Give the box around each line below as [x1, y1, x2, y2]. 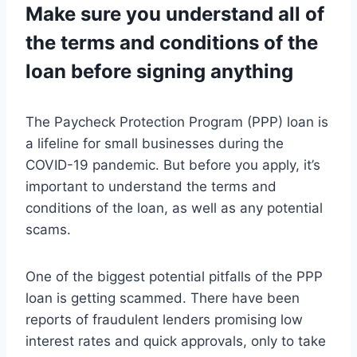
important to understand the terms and [25, 178, 277, 195]
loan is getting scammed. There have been [25, 290, 300, 307]
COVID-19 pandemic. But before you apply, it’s [25, 157, 320, 174]
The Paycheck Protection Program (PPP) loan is [25, 114, 328, 131]
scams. [25, 222, 71, 238]
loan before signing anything [25, 60, 293, 84]
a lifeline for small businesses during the [25, 135, 284, 152]
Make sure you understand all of [25, 2, 324, 26]
